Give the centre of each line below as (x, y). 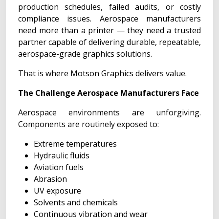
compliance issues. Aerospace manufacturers (109, 19)
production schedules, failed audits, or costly (109, 7)
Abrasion (50, 179)
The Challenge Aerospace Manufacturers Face (109, 93)
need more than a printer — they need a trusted (109, 30)
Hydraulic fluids (62, 155)
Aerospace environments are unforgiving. (109, 112)
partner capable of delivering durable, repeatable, (109, 42)
